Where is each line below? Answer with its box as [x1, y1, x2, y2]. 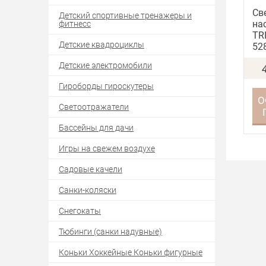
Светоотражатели [59, 100, 129, 112]
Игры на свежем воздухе [59, 142, 155, 154]
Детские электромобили [59, 59, 152, 71]
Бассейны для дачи [59, 121, 134, 133]
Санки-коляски [59, 183, 116, 195]
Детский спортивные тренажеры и [59, 9, 192, 21]
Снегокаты [59, 204, 101, 216]
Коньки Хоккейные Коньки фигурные [59, 246, 202, 258]
